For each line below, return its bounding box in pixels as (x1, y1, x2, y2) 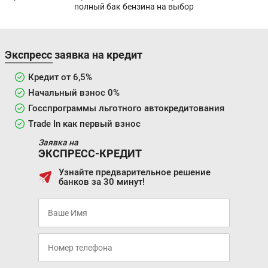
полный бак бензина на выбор (74, 1, 194, 11)
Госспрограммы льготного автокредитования (28, 102, 224, 114)
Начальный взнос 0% (28, 87, 120, 98)
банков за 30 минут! (59, 176, 145, 187)
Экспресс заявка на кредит (5, 48, 142, 61)
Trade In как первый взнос (28, 118, 141, 129)
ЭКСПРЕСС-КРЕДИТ (38, 147, 142, 160)
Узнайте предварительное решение (59, 166, 211, 178)
